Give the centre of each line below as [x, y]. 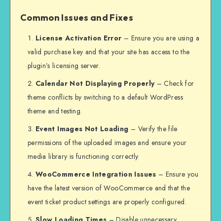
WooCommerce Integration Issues [96, 174]
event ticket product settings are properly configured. [107, 202]
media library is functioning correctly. [84, 157]
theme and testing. [55, 111]
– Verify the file [153, 129]
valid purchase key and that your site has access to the [109, 52]
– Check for [174, 84]
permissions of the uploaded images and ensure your [107, 143]
